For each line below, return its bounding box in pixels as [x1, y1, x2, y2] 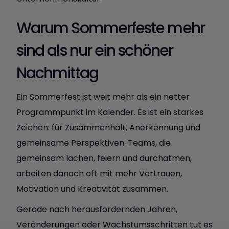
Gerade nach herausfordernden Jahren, [16, 203, 177, 215]
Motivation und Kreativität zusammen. [16, 183, 168, 195]
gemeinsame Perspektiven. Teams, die [16, 137, 171, 149]
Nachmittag [16, 62, 98, 84]
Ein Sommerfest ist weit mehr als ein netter [16, 91, 190, 103]
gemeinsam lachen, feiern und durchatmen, [16, 152, 192, 164]
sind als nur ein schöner [16, 40, 173, 61]
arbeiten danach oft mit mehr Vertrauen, [16, 168, 182, 179]
